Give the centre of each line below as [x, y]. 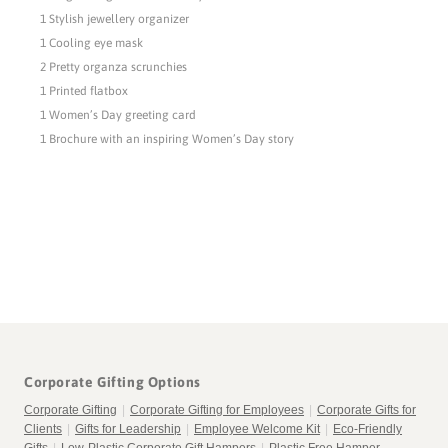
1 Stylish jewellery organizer [116, 19]
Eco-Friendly [367, 429]
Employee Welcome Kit [257, 429]
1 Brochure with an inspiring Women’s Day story [167, 139]
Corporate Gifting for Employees [217, 410]
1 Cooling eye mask [93, 43]
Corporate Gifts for [366, 410]
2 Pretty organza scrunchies [115, 67]
